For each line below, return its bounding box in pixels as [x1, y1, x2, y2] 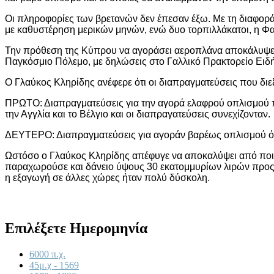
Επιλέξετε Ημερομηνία [5, 220, 147, 236]
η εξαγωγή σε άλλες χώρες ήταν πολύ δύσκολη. [5, 172, 210, 183]
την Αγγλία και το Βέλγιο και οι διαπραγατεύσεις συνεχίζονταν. [5, 108, 270, 119]
